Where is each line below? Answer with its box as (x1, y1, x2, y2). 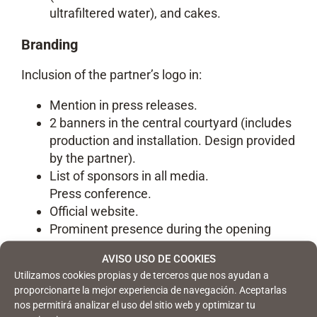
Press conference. (50, 185, 151, 201)
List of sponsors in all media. (50, 168, 209, 183)
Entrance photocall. (50, 256, 158, 272)
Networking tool (21, 287, 122, 304)
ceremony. (50, 238, 109, 254)
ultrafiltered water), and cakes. (50, 5, 221, 21)
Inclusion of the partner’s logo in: (21, 67, 202, 82)
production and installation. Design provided (50, 132, 295, 148)
